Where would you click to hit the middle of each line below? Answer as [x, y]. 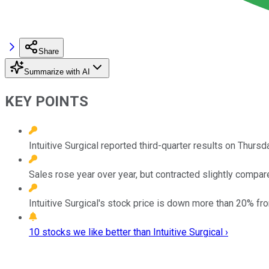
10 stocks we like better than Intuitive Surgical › [128, 232]
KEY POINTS [47, 101]
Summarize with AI [57, 71]
